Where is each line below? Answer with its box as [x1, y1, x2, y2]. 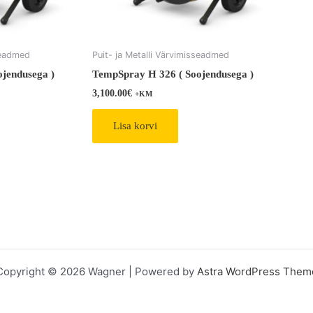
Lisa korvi [113, 120, 157, 132]
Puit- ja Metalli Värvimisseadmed [92, 50, 229, 61]
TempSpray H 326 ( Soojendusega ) [92, 68, 254, 80]
